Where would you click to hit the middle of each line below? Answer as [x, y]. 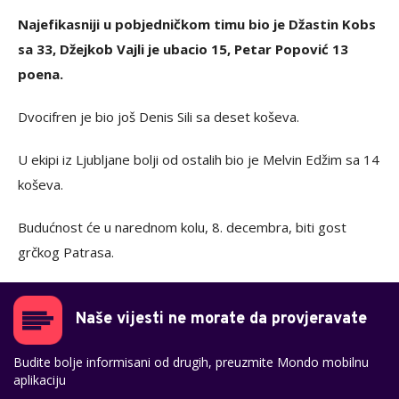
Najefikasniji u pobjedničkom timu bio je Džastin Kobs [197, 24]
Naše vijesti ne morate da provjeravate [221, 319]
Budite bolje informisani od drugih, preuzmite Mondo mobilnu [191, 362]
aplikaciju [40, 379]
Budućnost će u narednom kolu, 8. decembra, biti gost [182, 227]
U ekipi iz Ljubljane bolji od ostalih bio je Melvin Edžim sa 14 [199, 159]
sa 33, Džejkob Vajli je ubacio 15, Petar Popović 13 [183, 49]
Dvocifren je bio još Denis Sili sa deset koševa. [159, 116]
